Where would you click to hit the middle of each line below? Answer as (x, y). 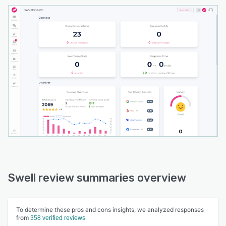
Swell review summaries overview (97, 178)
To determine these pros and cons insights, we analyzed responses (110, 209)
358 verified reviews (58, 218)
